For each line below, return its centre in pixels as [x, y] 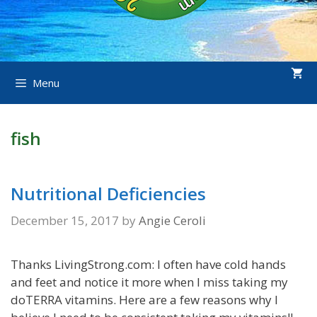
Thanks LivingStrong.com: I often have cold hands [148, 264]
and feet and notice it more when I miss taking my [149, 282]
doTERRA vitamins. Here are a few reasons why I [144, 299]
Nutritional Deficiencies [108, 194]
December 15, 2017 [65, 220]
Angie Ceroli [172, 220]
